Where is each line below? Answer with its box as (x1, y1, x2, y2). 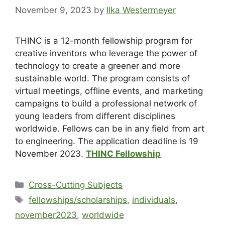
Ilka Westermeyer (106, 5, 176, 15)
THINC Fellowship (86, 148, 161, 159)
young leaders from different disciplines (15, 110, 175, 121)
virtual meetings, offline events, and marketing (15, 85, 203, 96)
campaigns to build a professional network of (15, 98, 197, 108)
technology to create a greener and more (15, 60, 180, 71)
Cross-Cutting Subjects (29, 179, 123, 190)
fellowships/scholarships (29, 194, 128, 205)
